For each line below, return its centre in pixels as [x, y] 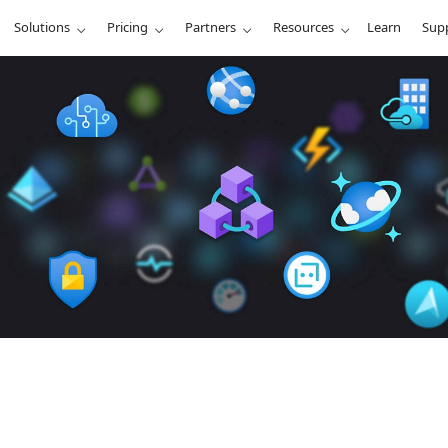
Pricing [128, 27]
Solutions [42, 27]
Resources [304, 27]
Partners [211, 27]
